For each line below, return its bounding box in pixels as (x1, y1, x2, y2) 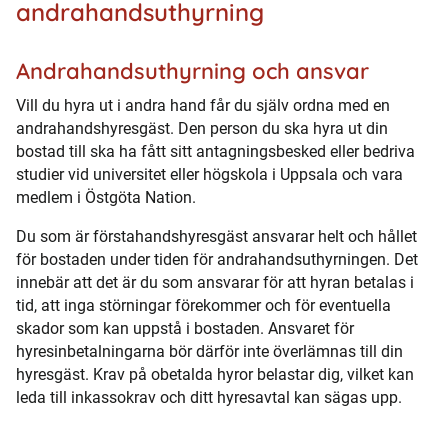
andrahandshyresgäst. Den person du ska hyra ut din (16, 118, 388, 138)
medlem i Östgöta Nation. (16, 187, 196, 207)
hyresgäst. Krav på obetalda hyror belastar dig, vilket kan (16, 364, 414, 384)
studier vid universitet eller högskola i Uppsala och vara (16, 164, 403, 184)
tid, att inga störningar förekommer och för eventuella (16, 295, 391, 315)
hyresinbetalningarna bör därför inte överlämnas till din (16, 341, 403, 361)
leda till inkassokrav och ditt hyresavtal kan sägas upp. (16, 387, 402, 407)
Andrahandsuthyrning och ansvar (16, 57, 369, 84)
